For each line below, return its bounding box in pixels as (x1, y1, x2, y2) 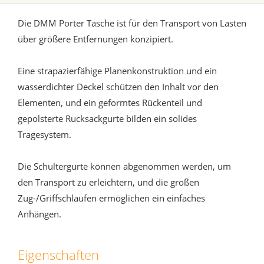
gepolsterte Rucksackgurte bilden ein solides (18, 113, 197, 125)
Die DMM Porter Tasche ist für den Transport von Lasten (18, 17, 246, 29)
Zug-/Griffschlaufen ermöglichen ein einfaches (18, 192, 205, 204)
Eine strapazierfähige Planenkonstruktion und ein (18, 65, 217, 77)
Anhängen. (18, 208, 61, 220)
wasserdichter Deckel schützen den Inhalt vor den (18, 81, 219, 93)
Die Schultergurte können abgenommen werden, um (18, 160, 231, 173)
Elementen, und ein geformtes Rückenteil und (18, 97, 202, 109)
